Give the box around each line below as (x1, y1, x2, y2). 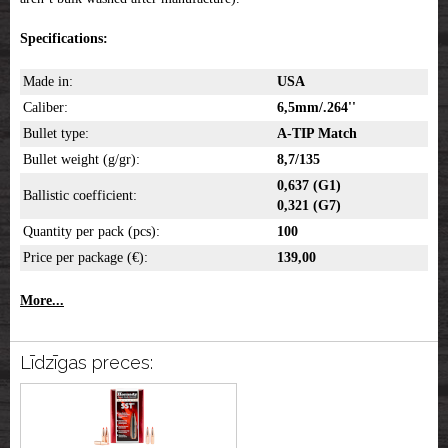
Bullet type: (23, 126, 89, 142)
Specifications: (20, 31, 108, 47)
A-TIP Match (277, 126, 357, 142)
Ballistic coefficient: (23, 188, 137, 204)
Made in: (23, 74, 73, 90)
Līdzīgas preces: (20, 352, 153, 374)
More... (20, 293, 64, 309)
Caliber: (23, 100, 68, 116)
